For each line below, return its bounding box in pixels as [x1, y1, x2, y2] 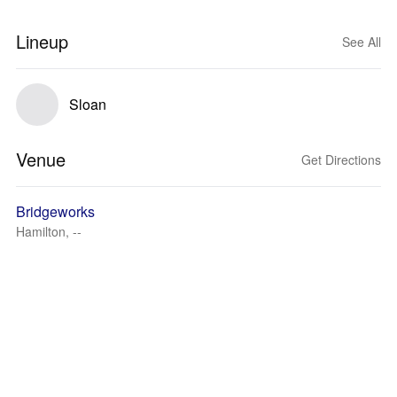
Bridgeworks [16, 201, 95, 222]
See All [342, 33, 381, 51]
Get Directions [301, 151, 381, 168]
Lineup [16, 28, 68, 54]
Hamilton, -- [16, 222, 82, 240]
